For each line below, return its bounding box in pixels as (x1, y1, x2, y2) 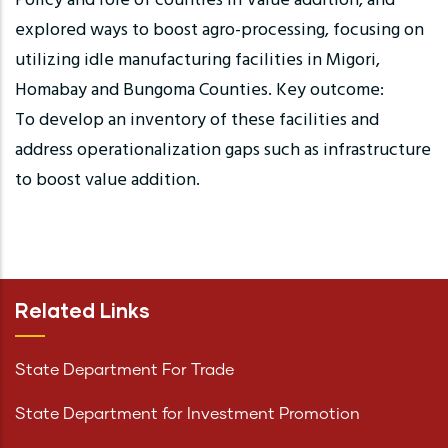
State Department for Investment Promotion (15, 406, 360, 423)
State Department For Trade (15, 362, 234, 379)
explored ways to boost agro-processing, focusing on (15, 16, 424, 46)
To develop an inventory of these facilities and (15, 106, 379, 136)
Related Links (15, 298, 150, 323)
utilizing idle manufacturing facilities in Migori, (15, 46, 380, 76)
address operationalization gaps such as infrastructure (15, 136, 431, 166)
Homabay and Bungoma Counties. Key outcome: (15, 76, 384, 106)
